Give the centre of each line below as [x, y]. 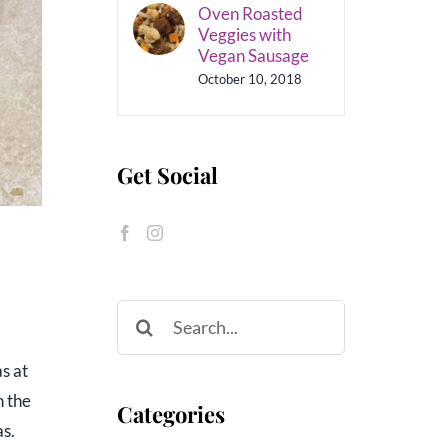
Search [141, 313]
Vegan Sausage [253, 55]
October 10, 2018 [249, 78]
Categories [170, 413]
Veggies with [244, 34]
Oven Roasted [250, 13]
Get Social [167, 174]
